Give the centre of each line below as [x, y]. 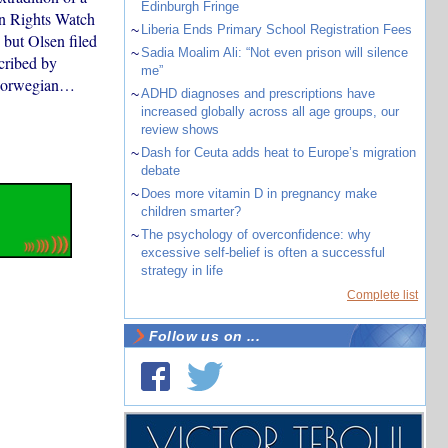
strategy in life [181, 270]
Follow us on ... [204, 336]
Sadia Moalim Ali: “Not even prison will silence [274, 52]
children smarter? [190, 211]
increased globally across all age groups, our [269, 111]
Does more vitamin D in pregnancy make [258, 193]
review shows [179, 129]
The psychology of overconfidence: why [255, 234]
